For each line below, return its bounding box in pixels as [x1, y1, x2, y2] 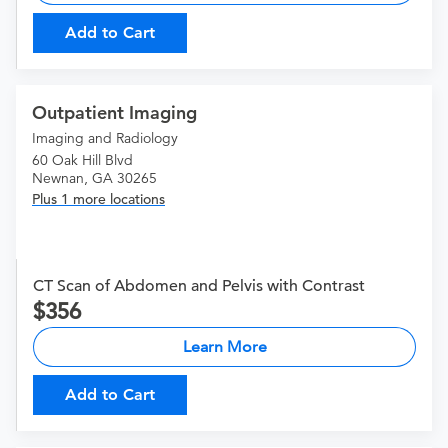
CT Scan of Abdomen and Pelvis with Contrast [33, 276, 365, 297]
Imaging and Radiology [32, 129, 178, 148]
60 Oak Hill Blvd [32, 151, 133, 170]
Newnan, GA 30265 [32, 169, 157, 188]
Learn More [182, 337, 267, 357]
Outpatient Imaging [32, 101, 197, 125]
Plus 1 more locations [32, 190, 165, 209]
